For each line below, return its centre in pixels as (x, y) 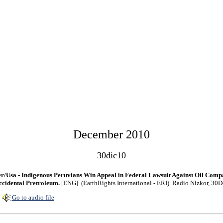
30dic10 (111, 155)
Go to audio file (33, 197)
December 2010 (111, 134)
